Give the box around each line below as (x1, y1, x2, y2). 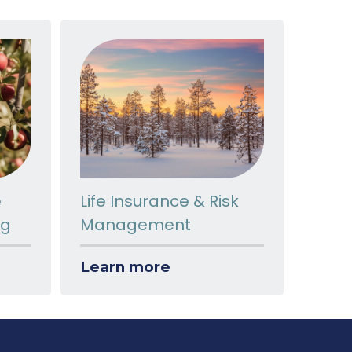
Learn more (80, 257, 171, 276)
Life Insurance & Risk (80, 190, 240, 213)
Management (80, 214, 192, 236)
